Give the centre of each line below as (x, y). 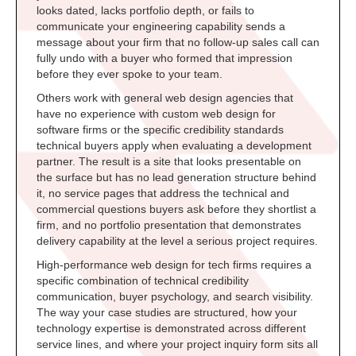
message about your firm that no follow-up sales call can (178, 43)
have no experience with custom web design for (156, 114)
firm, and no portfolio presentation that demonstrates (169, 225)
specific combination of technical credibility (143, 281)
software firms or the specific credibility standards (160, 130)
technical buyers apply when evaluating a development (174, 146)
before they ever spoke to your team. (130, 74)
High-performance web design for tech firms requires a (174, 265)
